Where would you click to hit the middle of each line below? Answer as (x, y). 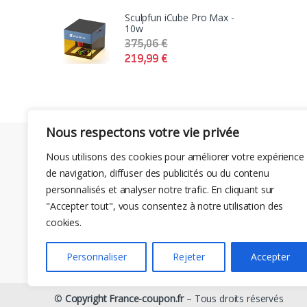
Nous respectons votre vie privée (143, 132)
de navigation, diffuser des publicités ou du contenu (158, 173)
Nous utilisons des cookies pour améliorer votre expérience (175, 157)
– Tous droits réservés (234, 298)
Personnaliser (96, 257)
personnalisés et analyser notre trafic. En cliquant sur (160, 189)
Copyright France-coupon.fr (124, 298)
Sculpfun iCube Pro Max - (180, 17)
